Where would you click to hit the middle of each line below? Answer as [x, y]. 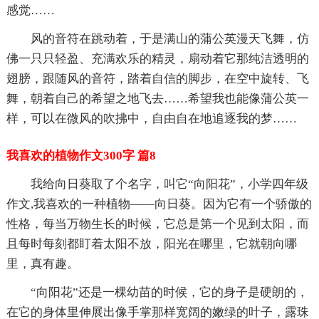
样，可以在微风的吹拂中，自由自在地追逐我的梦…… [151, 118]
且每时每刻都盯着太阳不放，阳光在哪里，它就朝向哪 [151, 244]
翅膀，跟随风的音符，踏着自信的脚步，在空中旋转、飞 [157, 78]
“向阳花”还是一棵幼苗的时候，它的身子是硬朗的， [169, 292]
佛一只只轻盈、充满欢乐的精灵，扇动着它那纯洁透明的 [157, 58]
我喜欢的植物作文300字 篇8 [81, 155]
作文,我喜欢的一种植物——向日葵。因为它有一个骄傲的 [159, 204]
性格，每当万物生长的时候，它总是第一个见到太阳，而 [157, 224]
